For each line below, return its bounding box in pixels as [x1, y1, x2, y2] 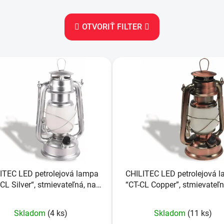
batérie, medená [155, 191, 211, 201]
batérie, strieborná [9, 191, 72, 201]
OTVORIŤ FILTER [82, 21, 142, 31]
